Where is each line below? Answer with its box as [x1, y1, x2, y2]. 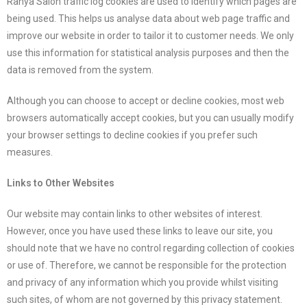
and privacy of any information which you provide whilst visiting [7, 277, 278, 288]
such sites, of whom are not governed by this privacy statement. [7, 294, 282, 305]
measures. [7, 147, 53, 158]
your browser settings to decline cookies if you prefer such [7, 130, 258, 140]
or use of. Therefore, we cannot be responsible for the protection [7, 260, 286, 271]
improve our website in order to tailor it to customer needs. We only [7, 30, 294, 41]
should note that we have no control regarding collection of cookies [7, 243, 295, 254]
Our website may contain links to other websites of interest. [7, 208, 262, 219]
